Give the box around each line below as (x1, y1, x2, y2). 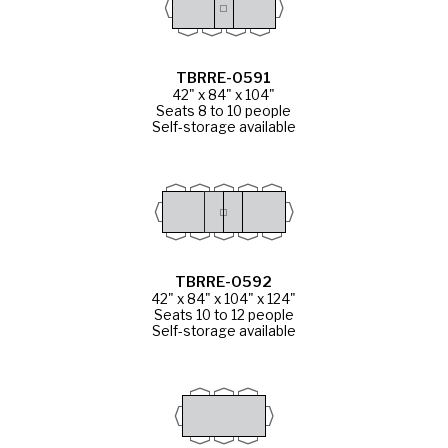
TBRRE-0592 (175, 272, 273, 291)
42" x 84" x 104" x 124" (151, 290, 297, 307)
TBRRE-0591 (176, 68, 272, 87)
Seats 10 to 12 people (153, 306, 294, 323)
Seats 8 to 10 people (156, 102, 292, 119)
